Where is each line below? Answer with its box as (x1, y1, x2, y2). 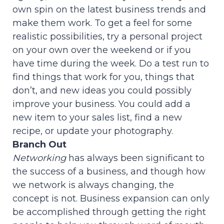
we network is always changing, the (12, 179, 174, 191)
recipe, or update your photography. (12, 125, 173, 137)
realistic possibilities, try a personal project (12, 31, 202, 42)
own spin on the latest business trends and (12, 4, 206, 15)
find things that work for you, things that (12, 71, 194, 83)
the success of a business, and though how (12, 166, 205, 177)
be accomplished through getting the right (12, 206, 206, 218)
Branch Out (12, 139, 66, 150)
